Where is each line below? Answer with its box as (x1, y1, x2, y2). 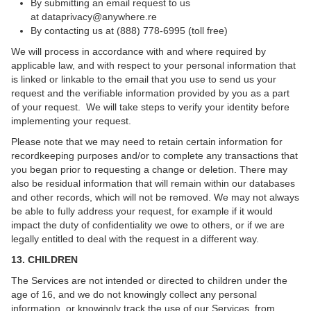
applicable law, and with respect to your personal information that (11, 60, 296, 71)
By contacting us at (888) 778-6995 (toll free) (31, 25, 228, 36)
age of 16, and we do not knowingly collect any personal (11, 289, 257, 300)
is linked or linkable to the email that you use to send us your (11, 74, 276, 85)
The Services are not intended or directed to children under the (11, 275, 287, 286)
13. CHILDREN (11, 254, 78, 265)
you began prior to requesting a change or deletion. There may (11, 164, 287, 175)
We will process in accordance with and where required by (11, 46, 266, 57)
